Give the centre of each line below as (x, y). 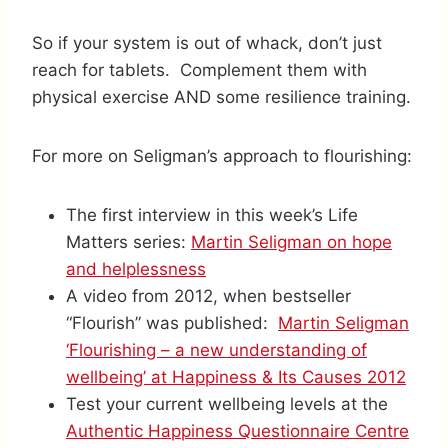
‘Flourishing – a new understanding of (216, 349)
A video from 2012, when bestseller (208, 295)
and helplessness (136, 268)
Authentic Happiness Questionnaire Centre (237, 430)
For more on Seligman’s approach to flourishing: (222, 155)
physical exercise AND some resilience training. (221, 96)
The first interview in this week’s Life (212, 214)
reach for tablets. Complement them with (199, 69)
